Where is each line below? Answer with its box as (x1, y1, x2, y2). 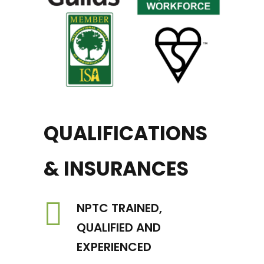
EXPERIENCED (77, 238, 151, 255)
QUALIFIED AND (77, 219, 161, 236)
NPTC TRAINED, (77, 199, 162, 216)
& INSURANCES (44, 154, 189, 183)
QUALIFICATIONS (44, 119, 207, 147)
